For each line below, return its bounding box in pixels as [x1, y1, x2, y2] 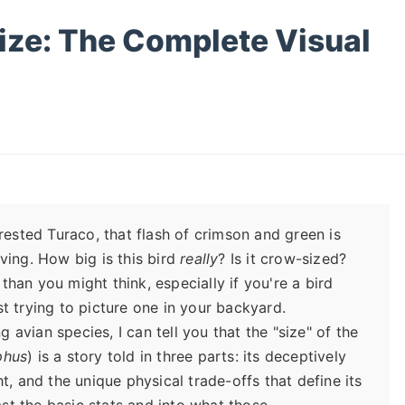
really [180, 250, 219, 268]
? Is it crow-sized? [218, 250, 347, 268]
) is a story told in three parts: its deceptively [27, 347, 347, 365]
